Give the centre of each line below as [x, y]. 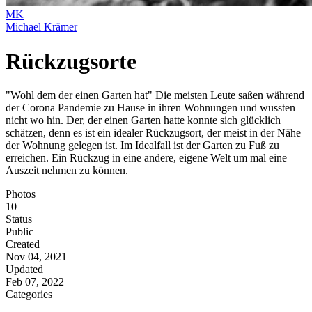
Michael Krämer [41, 27]
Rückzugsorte [71, 61]
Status [19, 219]
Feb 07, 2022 [35, 282]
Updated [24, 270]
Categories [29, 295]
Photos [21, 194]
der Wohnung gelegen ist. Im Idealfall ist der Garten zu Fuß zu [142, 146]
